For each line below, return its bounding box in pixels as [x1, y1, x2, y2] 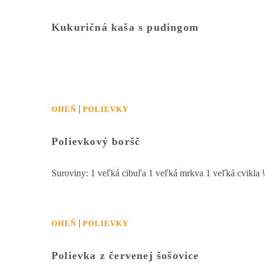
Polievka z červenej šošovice [51, 250, 199, 262]
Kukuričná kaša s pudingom [51, 21, 199, 34]
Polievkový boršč [51, 135, 141, 148]
